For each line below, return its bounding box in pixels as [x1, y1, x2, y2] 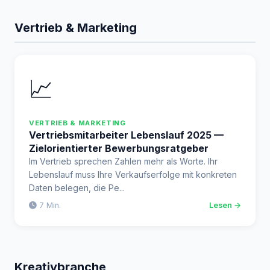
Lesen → [209, 201, 241, 210]
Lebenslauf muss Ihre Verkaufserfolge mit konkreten [29, 169, 237, 180]
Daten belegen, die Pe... [29, 183, 125, 193]
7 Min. [37, 201, 61, 210]
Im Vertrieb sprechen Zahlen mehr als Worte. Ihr [29, 156, 218, 166]
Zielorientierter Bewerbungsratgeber [29, 142, 209, 154]
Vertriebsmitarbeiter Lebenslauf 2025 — [29, 129, 224, 141]
